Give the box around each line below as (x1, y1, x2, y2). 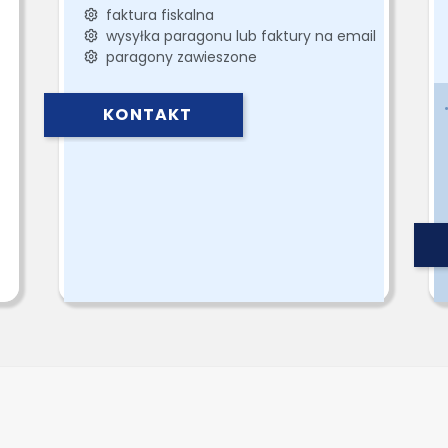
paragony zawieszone (98, 46, 258, 67)
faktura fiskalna (98, 4, 215, 25)
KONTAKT (103, 103, 193, 127)
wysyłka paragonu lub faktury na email (98, 25, 377, 46)
